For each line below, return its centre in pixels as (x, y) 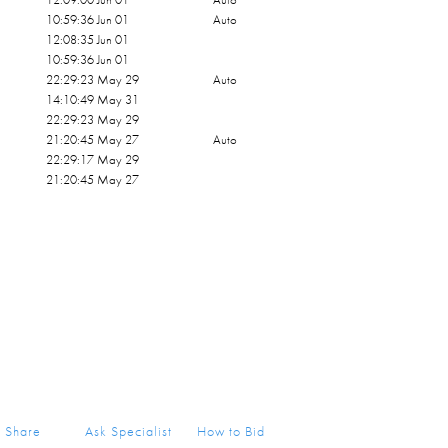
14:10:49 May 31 (93, 99)
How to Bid (231, 431)
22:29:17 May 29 (93, 159)
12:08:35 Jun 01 (88, 39)
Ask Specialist (129, 431)
